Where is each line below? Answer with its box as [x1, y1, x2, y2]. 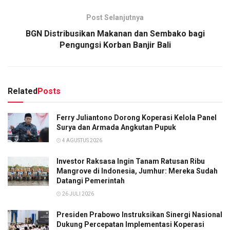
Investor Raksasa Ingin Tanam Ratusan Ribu [56, 157, 205, 166]
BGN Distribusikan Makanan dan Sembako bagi [25, 29, 205, 39]
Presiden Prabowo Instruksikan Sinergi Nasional [56, 210, 222, 219]
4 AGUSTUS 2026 [61, 138, 102, 144]
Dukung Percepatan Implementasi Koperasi [56, 220, 204, 229]
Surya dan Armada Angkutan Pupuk [56, 123, 176, 132]
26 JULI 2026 [61, 191, 94, 197]
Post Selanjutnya [86, 13, 144, 22]
